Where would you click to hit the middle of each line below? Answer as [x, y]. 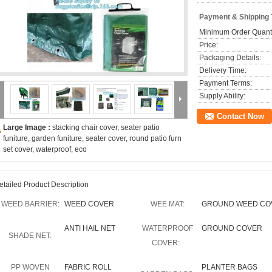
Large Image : [28, 127]
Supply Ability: [222, 96]
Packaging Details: [230, 58]
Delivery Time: [223, 70]
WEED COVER [89, 204]
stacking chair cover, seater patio [106, 127]
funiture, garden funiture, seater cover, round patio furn [92, 138]
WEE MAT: [167, 204]
